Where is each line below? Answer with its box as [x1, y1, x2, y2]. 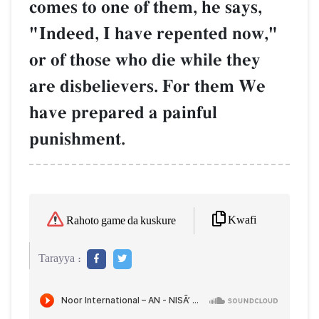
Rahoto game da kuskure [66, 214, 176, 227]
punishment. [29, 127, 125, 150]
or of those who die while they [29, 48, 261, 71]
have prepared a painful [29, 101, 217, 124]
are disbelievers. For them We [29, 75, 266, 98]
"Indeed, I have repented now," [29, 22, 278, 45]
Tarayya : [38, 252, 81, 265]
